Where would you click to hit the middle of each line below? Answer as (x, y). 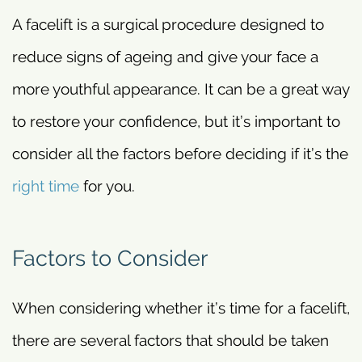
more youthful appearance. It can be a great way (181, 89)
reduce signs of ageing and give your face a (165, 57)
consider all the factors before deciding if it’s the (180, 154)
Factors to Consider (110, 257)
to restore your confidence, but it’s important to (176, 122)
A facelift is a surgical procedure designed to (168, 25)
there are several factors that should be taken (170, 340)
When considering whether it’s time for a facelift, (181, 307)
